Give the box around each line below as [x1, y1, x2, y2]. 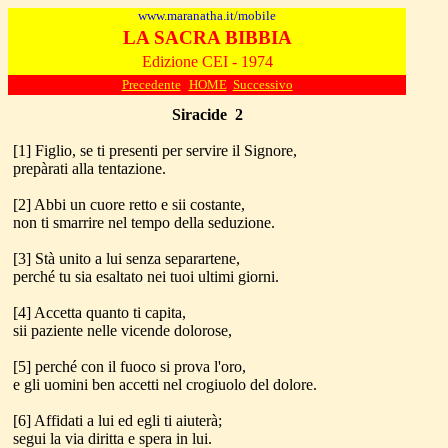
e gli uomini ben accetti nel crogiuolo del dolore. [13, 376, 317, 393]
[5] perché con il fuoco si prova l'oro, [13, 358, 246, 375]
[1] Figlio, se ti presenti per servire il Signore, [13, 142, 297, 159]
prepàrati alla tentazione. [13, 160, 166, 177]
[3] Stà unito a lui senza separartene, [13, 250, 240, 267]
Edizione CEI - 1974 [141, 53, 273, 70]
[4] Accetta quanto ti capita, [13, 304, 186, 321]
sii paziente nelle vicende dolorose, [13, 322, 232, 339]
